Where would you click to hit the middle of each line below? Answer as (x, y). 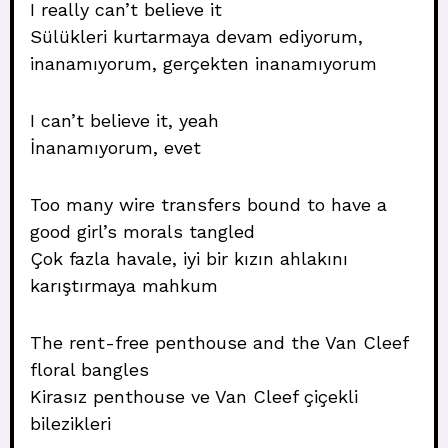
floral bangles (89, 369)
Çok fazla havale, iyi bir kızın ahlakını (189, 258)
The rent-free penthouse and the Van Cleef (219, 342)
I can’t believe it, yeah (124, 120)
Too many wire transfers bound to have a (208, 204)
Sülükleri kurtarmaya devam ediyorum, (196, 36)
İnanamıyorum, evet (115, 147)
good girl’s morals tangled (142, 231)
